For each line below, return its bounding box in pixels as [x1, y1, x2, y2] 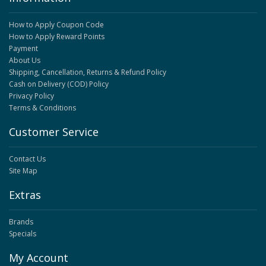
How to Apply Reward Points [9, 31, 104, 42]
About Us [9, 55, 40, 66]
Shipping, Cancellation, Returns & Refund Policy [9, 67, 166, 78]
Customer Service [9, 125, 99, 140]
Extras [9, 188, 41, 202]
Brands [9, 217, 33, 227]
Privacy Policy [9, 91, 54, 102]
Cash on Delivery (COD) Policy [9, 79, 109, 90]
